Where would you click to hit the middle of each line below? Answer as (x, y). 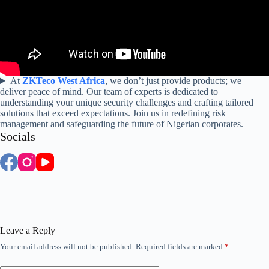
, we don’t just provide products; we (173, 81)
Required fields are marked (180, 247)
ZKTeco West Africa (63, 81)
